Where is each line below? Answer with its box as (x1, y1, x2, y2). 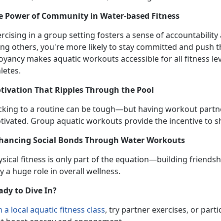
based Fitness (126, 10, 182, 21)
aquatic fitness (30, 204, 87, 215)
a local (2, 204, 30, 215)
